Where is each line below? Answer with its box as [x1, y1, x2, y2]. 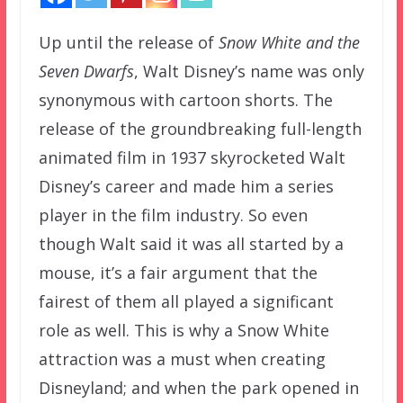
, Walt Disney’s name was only [133, 59, 364, 82]
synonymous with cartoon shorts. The [38, 88, 333, 111]
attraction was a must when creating [38, 347, 326, 370]
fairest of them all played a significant [38, 290, 334, 312]
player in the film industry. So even [38, 203, 308, 226]
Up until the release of [38, 31, 219, 53]
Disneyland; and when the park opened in [38, 376, 359, 399]
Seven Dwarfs [38, 59, 134, 82]
